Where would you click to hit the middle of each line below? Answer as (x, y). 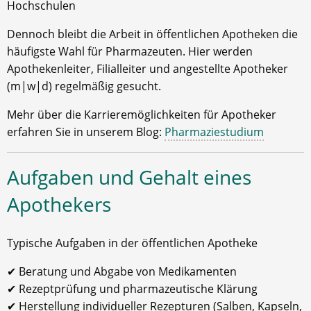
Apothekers (59, 204)
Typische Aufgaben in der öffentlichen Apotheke (132, 243)
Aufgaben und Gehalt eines (129, 177)
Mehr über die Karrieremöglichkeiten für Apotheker (142, 115)
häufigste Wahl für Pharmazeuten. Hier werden (130, 52)
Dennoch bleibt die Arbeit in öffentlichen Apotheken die (152, 34)
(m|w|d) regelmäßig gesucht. (84, 86)
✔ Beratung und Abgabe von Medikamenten (122, 272)
